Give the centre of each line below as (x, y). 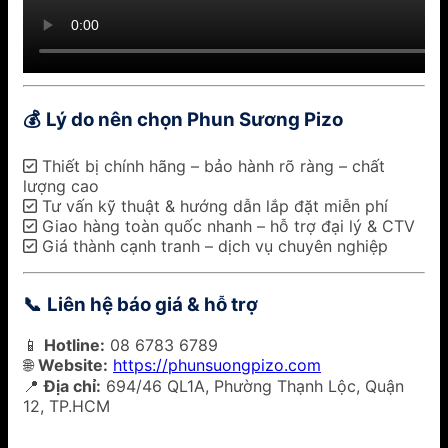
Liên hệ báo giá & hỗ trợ (152, 305)
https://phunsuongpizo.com (217, 364)
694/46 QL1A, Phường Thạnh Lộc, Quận (252, 385)
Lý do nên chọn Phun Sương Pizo (194, 119)
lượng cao (61, 186)
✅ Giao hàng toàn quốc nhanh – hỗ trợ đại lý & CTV (219, 226)
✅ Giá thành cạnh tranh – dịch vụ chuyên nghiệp (205, 246)
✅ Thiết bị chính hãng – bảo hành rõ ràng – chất (204, 166)
